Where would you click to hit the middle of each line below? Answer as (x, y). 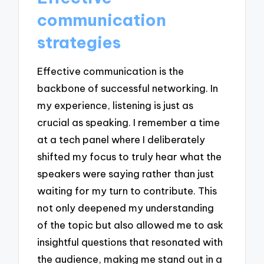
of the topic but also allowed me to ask (131, 225)
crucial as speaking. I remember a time (129, 123)
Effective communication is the (111, 71)
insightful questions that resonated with (130, 242)
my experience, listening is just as (115, 105)
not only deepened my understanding (126, 208)
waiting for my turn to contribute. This (127, 191)
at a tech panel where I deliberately (121, 140)
